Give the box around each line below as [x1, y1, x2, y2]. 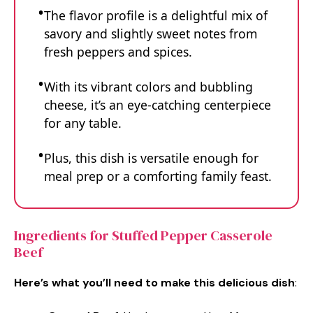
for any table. [44, 115, 122, 131]
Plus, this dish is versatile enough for [44, 150, 259, 166]
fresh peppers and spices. [44, 43, 192, 60]
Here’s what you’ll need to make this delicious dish [14, 275, 295, 290]
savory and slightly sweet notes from [44, 25, 257, 42]
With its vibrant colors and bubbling [44, 78, 253, 95]
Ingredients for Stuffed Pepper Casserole [14, 225, 272, 245]
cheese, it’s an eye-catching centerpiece [44, 96, 271, 113]
